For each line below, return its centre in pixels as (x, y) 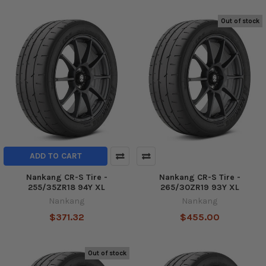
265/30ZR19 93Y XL (199, 188)
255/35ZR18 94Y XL (66, 188)
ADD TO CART (56, 156)
